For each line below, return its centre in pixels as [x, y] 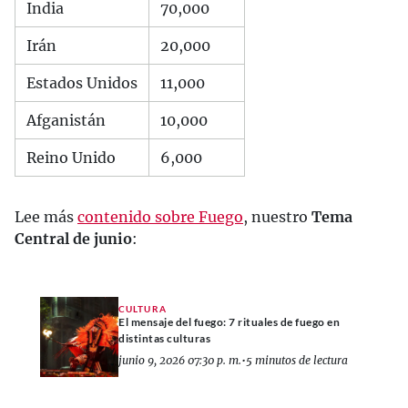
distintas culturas [164, 339]
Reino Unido [71, 157]
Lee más [46, 216]
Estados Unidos [82, 82]
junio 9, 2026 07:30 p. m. [180, 361]
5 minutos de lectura [297, 361]
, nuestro [277, 216]
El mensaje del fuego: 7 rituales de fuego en [229, 322]
